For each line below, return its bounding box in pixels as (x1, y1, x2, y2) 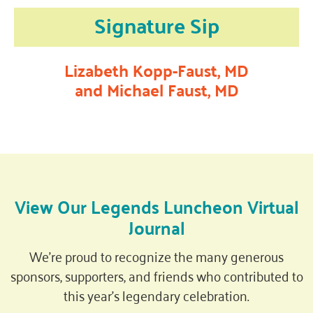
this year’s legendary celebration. (64, 282, 249, 307)
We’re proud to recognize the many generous (29, 243, 284, 268)
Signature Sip (94, 6, 219, 45)
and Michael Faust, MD (74, 75, 239, 105)
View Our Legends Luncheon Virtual (14, 190, 299, 223)
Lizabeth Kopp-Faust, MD (64, 55, 249, 86)
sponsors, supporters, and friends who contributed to (10, 263, 303, 288)
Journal (128, 211, 185, 244)
